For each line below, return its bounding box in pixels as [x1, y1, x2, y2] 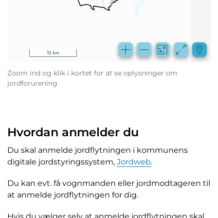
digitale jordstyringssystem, [7, 157, 117, 167]
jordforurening [7, 79, 57, 88]
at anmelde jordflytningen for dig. [7, 190, 138, 200]
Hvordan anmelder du [7, 125, 139, 140]
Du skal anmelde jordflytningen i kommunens [7, 145, 188, 155]
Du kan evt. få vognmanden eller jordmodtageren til [7, 179, 210, 188]
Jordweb [117, 157, 151, 167]
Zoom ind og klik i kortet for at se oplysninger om [7, 69, 178, 78]
